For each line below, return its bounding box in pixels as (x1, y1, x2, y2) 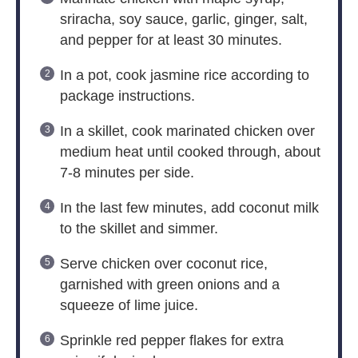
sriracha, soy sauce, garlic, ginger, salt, (59, 11, 308, 28)
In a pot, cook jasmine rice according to (59, 67, 309, 84)
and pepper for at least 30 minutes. (59, 32, 282, 49)
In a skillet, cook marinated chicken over (59, 123, 315, 140)
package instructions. (59, 88, 195, 105)
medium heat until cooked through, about (59, 144, 320, 161)
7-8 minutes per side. (59, 165, 194, 181)
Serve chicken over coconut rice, (59, 256, 268, 272)
